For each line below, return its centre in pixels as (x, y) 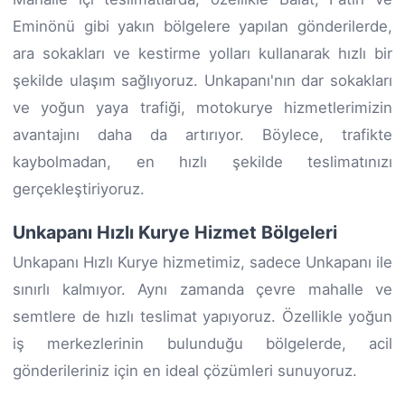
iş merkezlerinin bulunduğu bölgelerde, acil (202, 343)
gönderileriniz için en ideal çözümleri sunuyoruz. (185, 370)
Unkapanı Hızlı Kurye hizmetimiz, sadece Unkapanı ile (202, 262)
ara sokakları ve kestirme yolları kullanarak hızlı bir (202, 53)
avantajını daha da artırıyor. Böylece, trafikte (202, 134)
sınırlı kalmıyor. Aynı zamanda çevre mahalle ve (202, 289)
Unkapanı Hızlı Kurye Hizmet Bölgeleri (175, 232)
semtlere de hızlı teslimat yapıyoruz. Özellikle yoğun (202, 316)
